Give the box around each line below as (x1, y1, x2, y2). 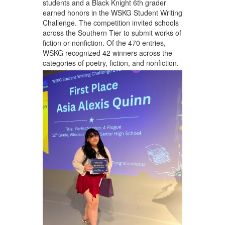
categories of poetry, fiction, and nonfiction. (42, 57, 179, 68)
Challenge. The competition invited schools (42, 17, 179, 28)
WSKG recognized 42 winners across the (42, 47, 172, 58)
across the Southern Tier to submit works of (42, 27, 181, 38)
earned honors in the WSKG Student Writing (42, 7, 182, 18)
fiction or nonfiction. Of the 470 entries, (42, 37, 166, 48)
